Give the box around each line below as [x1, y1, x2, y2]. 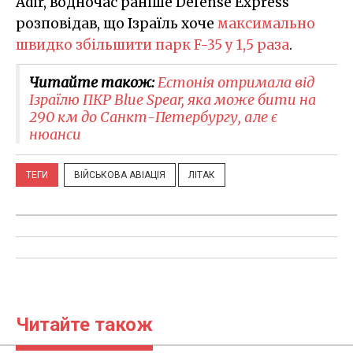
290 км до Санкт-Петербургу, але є [29, 108, 277, 127]
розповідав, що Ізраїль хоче [16, 15, 217, 33]
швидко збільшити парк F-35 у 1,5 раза [16, 36, 289, 54]
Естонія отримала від [158, 73, 314, 92]
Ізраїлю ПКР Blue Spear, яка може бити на [29, 91, 316, 110]
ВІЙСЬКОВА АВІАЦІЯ [74, 169, 165, 181]
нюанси [29, 125, 81, 144]
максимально [217, 15, 315, 33]
